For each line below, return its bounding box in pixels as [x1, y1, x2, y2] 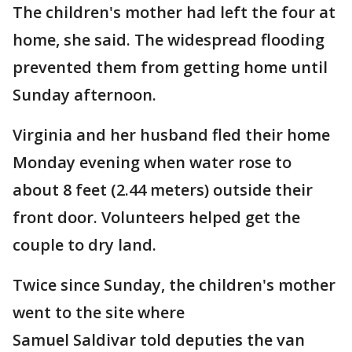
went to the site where [13, 302, 185, 324]
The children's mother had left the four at [13, 2, 335, 24]
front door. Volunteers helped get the [13, 207, 300, 229]
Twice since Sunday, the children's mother [13, 274, 335, 296]
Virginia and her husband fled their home [13, 124, 330, 146]
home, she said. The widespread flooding [13, 29, 324, 51]
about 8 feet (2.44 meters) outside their [13, 179, 313, 201]
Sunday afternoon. [13, 84, 156, 106]
